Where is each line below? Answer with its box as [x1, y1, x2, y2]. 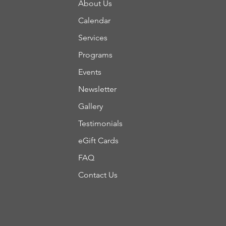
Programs [78, 50, 112, 60]
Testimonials [78, 119, 123, 128]
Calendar [78, 16, 110, 25]
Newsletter [78, 84, 117, 94]
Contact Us [78, 170, 118, 180]
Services [78, 33, 107, 42]
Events [78, 67, 101, 77]
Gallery [78, 101, 103, 111]
